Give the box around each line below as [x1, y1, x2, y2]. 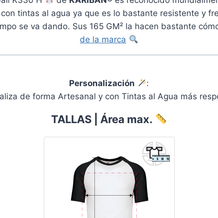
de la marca [80, 34, 127, 44]
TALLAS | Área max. [51, 112, 155, 126]
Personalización [69, 78, 137, 88]
